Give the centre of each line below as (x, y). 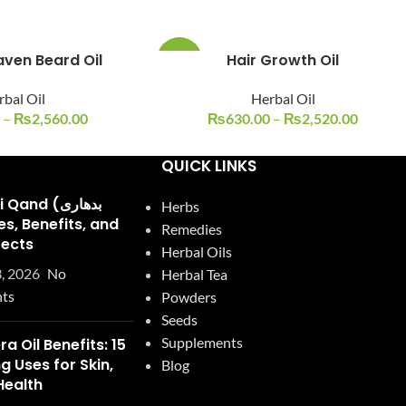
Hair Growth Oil (283, 60)
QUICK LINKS (208, 166)
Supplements (202, 342)
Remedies (191, 229)
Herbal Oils (196, 251)
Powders (188, 297)
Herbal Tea (194, 274)
